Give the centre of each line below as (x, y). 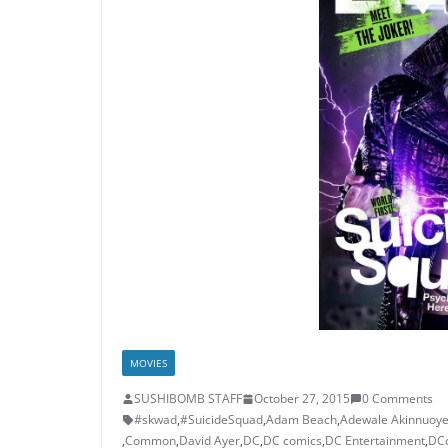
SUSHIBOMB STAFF (188, 399)
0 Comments (397, 399)
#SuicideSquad (221, 420)
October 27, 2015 (302, 399)
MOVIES (148, 363)
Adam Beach (301, 420)
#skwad (155, 420)
